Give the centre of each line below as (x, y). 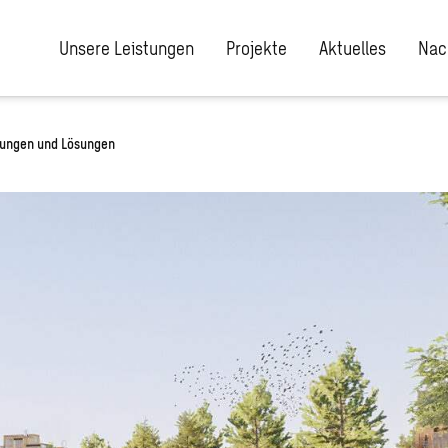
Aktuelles (352, 47)
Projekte (256, 47)
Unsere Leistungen (126, 47)
